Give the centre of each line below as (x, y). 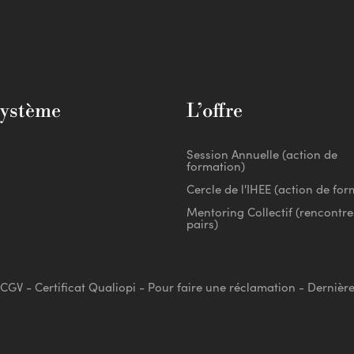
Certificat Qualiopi (85, 289)
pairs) (202, 226)
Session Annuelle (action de (262, 156)
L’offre (215, 112)
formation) (216, 168)
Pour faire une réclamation (221, 289)
